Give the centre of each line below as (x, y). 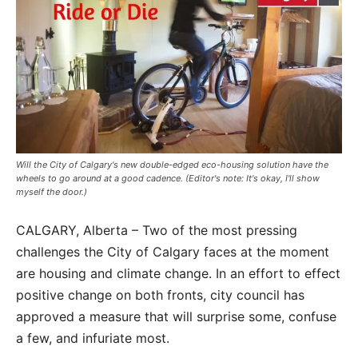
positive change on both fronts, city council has (160, 295)
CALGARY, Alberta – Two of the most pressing (157, 230)
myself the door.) (52, 192)
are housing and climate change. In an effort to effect (178, 273)
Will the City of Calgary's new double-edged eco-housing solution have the (172, 165)
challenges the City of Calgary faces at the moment (173, 252)
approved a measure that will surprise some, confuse (176, 316)
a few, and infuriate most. (93, 338)
